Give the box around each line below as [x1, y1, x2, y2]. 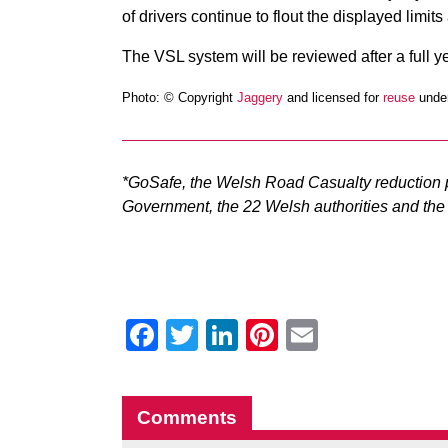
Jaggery [237, 90, 283, 105]
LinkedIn [238, 317, 360, 353]
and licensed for [283, 90, 383, 105]
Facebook [158, 317, 300, 353]
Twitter [198, 317, 293, 353]
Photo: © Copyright [122, 90, 237, 105]
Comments [137, 407, 237, 428]
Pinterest [278, 317, 405, 353]
